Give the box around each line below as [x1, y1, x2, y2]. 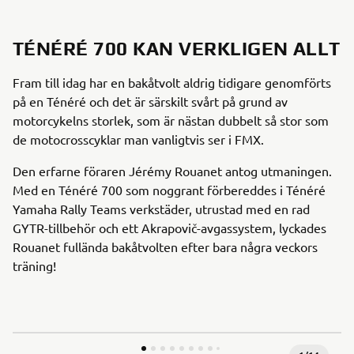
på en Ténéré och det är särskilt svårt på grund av [13, 92, 288, 109]
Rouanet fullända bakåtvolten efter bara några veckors [13, 238, 318, 254]
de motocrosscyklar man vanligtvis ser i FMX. [13, 130, 264, 147]
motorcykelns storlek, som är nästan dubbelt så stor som [13, 111, 329, 128]
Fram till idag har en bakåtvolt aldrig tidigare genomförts [13, 73, 331, 90]
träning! [13, 257, 56, 273]
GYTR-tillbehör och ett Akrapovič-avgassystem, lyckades [13, 219, 326, 235]
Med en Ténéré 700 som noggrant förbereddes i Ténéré [13, 181, 326, 198]
